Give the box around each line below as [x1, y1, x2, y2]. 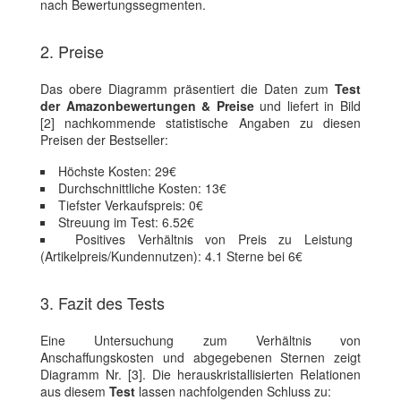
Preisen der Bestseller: [40, 131, 168, 149]
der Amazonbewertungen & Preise [40, 97, 254, 115]
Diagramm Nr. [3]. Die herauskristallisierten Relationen [40, 365, 361, 384]
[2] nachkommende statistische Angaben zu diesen [40, 114, 361, 132]
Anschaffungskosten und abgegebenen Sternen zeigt [40, 348, 361, 367]
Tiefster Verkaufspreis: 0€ [58, 196, 203, 215]
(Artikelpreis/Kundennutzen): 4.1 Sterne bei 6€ [40, 247, 303, 266]
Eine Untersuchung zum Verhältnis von [40, 331, 361, 350]
